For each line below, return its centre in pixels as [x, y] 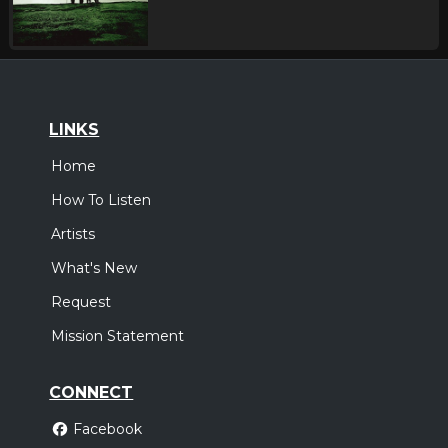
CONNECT [91, 393]
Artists [73, 234]
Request [81, 302]
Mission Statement [118, 336]
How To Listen [101, 200]
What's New [94, 268]
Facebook [107, 429]
